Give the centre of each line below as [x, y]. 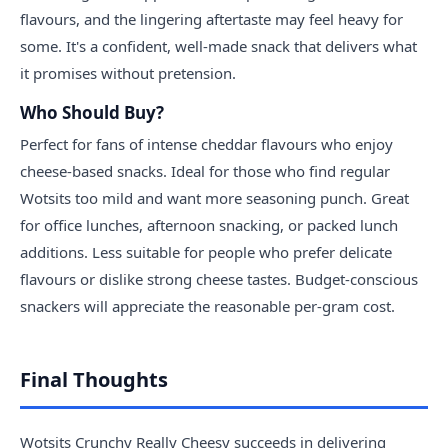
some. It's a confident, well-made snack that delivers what [218, 45]
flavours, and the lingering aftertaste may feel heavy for [211, 18]
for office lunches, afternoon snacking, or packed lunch [209, 224]
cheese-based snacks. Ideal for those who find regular [205, 170]
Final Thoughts [94, 379]
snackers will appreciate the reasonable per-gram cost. [207, 305]
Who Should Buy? [92, 112]
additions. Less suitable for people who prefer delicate [206, 251]
